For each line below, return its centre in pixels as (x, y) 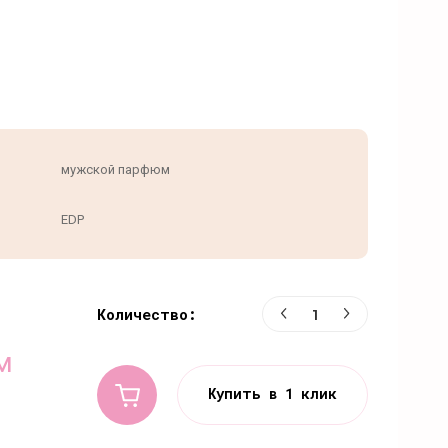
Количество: (147, 314)
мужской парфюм (115, 169)
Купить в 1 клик (272, 394)
